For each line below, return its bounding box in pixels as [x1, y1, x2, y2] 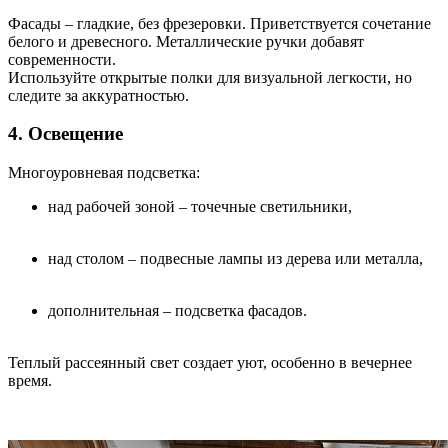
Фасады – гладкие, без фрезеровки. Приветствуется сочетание [8, 14, 431, 32]
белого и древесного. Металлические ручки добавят [8, 32, 364, 50]
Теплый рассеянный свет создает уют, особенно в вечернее [8, 354, 412, 372]
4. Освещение [8, 123, 123, 145]
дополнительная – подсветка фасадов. [48, 302, 307, 320]
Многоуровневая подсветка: [8, 164, 200, 182]
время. [8, 372, 52, 390]
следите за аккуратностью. [8, 86, 189, 104]
